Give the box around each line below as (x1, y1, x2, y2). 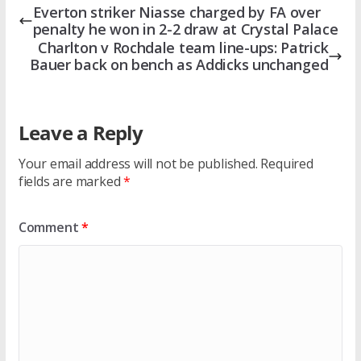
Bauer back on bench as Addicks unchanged (30, 55, 329, 75)
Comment (18, 218, 82, 237)
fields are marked (18, 172, 124, 191)
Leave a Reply (18, 119, 143, 147)
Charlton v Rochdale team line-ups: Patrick (37, 38, 329, 58)
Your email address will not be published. (18, 155, 258, 173)
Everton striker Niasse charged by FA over (32, 2, 321, 23)
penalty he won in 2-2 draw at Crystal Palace (32, 19, 338, 39)
